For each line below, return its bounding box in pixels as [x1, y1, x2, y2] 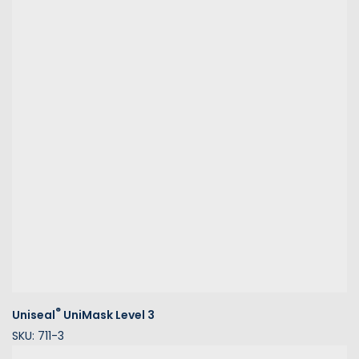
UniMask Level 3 [61, 306, 155, 323]
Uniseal [12, 306, 55, 323]
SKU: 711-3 [12, 327, 64, 344]
